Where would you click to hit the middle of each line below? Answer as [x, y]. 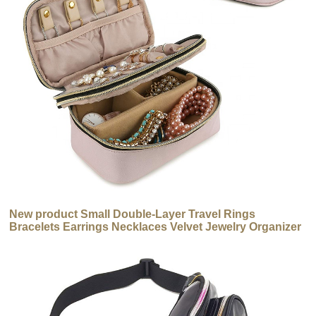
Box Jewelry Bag [55, 240]
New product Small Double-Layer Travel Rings [133, 214]
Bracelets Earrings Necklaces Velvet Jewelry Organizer [156, 227]
